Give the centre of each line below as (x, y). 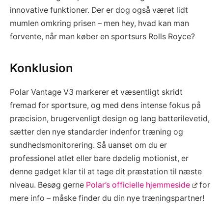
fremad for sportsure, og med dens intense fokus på (105, 105)
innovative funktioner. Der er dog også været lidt (99, 10)
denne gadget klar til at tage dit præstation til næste (106, 171)
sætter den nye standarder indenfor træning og (96, 132)
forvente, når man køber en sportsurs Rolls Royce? (102, 37)
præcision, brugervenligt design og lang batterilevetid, (110, 118)
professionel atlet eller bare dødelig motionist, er (99, 158)
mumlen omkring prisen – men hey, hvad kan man (99, 24)
